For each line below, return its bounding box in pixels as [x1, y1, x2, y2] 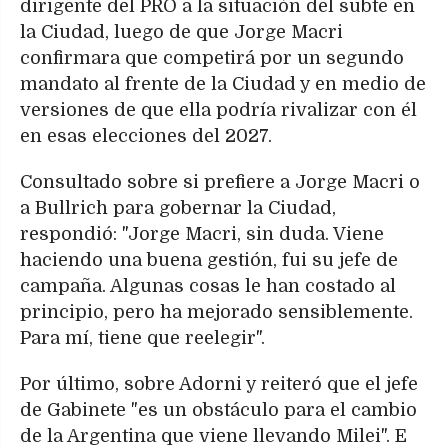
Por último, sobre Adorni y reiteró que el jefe [20, 373, 418, 394]
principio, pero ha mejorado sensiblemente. [20, 301, 413, 322]
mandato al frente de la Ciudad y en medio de [20, 73, 426, 94]
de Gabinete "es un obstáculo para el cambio [20, 399, 417, 420]
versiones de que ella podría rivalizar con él [20, 99, 417, 120]
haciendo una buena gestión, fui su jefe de [20, 249, 398, 270]
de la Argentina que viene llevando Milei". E [20, 425, 407, 446]
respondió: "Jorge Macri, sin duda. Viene [20, 223, 384, 244]
